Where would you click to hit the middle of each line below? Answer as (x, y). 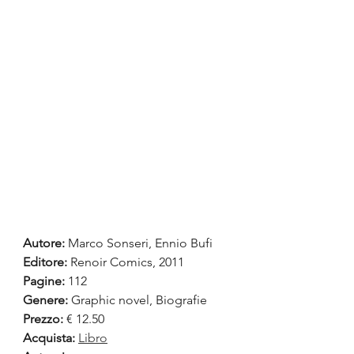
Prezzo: (43, 319)
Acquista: (49, 338)
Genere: (45, 300)
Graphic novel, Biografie (137, 300)
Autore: (44, 243)
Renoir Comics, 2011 (126, 262)
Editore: (45, 262)
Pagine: (44, 281)
